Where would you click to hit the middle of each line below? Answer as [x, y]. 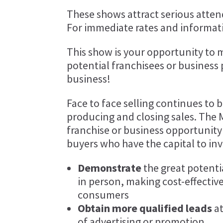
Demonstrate [110, 168]
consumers [104, 195]
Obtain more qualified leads [145, 208]
